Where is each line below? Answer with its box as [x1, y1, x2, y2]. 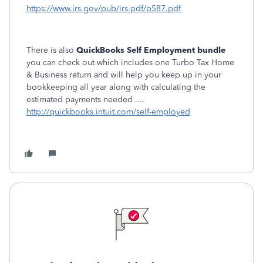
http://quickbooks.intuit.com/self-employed [26, 107, 190, 117]
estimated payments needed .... [26, 95, 144, 104]
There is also [26, 45, 76, 55]
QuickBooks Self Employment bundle [76, 45, 225, 55]
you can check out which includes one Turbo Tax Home [26, 58, 234, 68]
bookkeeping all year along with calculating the [26, 82, 205, 92]
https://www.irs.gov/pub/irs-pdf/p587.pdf [26, 4, 181, 14]
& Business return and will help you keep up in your [26, 70, 221, 80]
